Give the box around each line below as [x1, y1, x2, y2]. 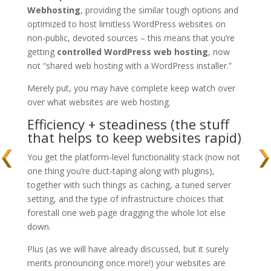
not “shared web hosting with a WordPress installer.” [27, 59, 232, 71]
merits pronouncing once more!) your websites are [27, 256, 226, 269]
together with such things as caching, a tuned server [27, 178, 231, 191]
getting [27, 45, 57, 57]
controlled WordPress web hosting [56, 45, 208, 57]
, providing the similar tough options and [80, 4, 238, 16]
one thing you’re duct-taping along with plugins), [27, 165, 215, 177]
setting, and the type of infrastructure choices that [27, 192, 224, 204]
